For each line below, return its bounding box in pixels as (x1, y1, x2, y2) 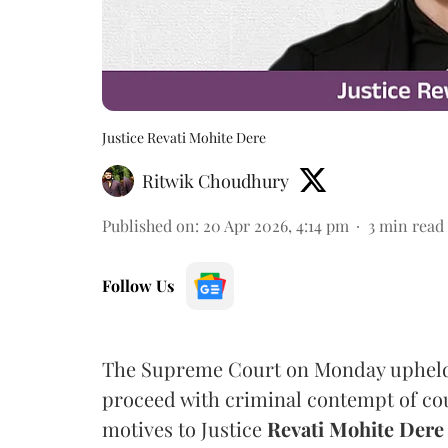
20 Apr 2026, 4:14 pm (203, 214, 349, 236)
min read (379, 214, 444, 236)
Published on (102, 214, 195, 236)
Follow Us (102, 274, 174, 296)
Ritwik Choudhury (142, 168, 289, 193)
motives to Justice (102, 414, 267, 442)
